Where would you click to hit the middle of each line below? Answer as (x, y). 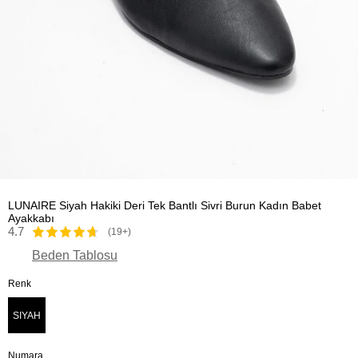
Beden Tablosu (75, 255)
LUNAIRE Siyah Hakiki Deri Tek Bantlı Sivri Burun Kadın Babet (165, 205)
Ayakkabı (31, 218)
